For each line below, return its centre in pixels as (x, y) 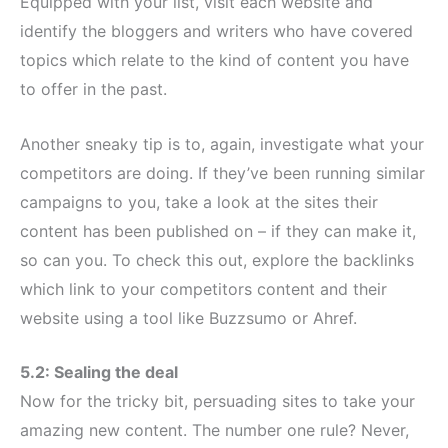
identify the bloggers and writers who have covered (216, 30)
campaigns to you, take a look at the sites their (199, 201)
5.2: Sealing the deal (99, 372)
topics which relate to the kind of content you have (214, 59)
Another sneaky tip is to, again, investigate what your (222, 143)
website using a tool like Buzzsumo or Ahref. (188, 317)
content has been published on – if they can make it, (218, 230)
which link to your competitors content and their (203, 288)
